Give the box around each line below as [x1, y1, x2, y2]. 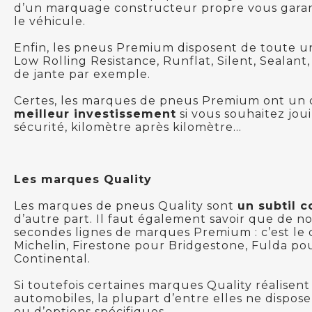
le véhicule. [14, 14, 86, 28]
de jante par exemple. [14, 67, 150, 81]
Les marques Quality [14, 172, 152, 186]
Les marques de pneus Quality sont [14, 198, 237, 212]
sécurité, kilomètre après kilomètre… [14, 120, 242, 134]
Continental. [14, 251, 91, 265]
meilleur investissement [14, 107, 176, 120]
